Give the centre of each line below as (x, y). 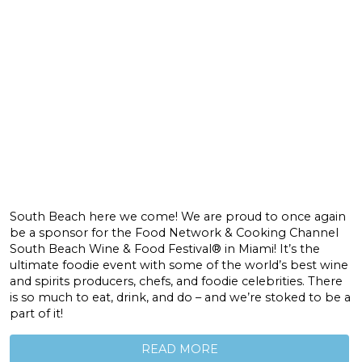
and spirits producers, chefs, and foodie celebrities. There (176, 281)
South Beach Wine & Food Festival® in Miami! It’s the (165, 248)
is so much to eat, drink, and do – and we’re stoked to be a (180, 297)
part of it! (36, 313)
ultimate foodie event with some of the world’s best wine (179, 265)
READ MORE (179, 349)
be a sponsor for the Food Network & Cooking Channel (174, 232)
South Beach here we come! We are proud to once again (178, 216)
